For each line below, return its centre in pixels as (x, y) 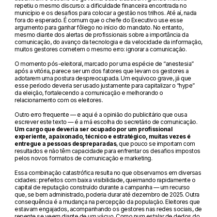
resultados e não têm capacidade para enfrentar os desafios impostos (108, 151)
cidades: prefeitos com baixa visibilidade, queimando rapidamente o (105, 180)
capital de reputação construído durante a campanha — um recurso (102, 187)
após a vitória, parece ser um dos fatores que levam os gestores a (102, 71)
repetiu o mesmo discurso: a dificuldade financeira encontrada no (101, 5)
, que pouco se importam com (156, 143)
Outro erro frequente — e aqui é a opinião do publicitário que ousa (101, 114)
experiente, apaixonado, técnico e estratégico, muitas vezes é (103, 136)
